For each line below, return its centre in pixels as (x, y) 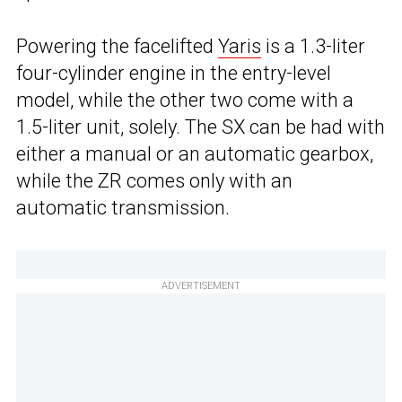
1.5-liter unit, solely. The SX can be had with (201, 127)
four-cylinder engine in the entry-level (174, 74)
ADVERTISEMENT (201, 286)
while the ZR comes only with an (154, 181)
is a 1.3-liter (313, 47)
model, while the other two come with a (185, 100)
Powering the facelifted (117, 47)
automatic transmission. (123, 208)
